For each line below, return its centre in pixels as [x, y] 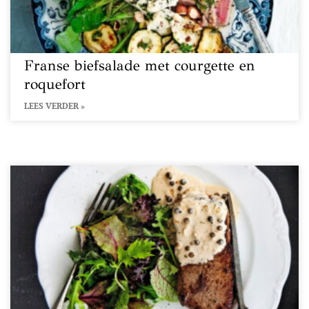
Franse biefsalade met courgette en [140, 66]
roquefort [55, 84]
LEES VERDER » [54, 106]
